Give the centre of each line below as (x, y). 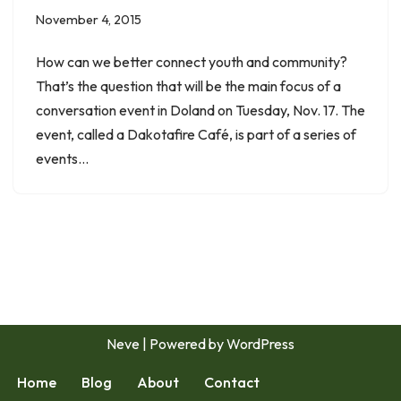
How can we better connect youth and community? (192, 61)
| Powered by (183, 344)
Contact (232, 382)
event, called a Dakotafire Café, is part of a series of (196, 134)
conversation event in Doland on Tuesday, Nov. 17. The (200, 110)
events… (64, 158)
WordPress (260, 344)
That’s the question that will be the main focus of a (188, 85)
